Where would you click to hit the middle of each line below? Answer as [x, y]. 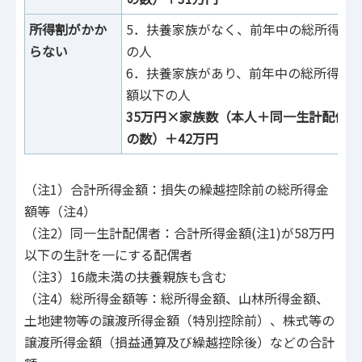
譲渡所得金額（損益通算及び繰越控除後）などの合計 [179, 342]
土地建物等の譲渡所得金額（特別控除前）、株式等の [179, 320]
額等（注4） [60, 211]
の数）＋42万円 [172, 139]
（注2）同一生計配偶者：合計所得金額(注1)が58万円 [179, 233]
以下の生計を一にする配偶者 [108, 255]
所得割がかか [68, 29]
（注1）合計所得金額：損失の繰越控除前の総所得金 [177, 189]
